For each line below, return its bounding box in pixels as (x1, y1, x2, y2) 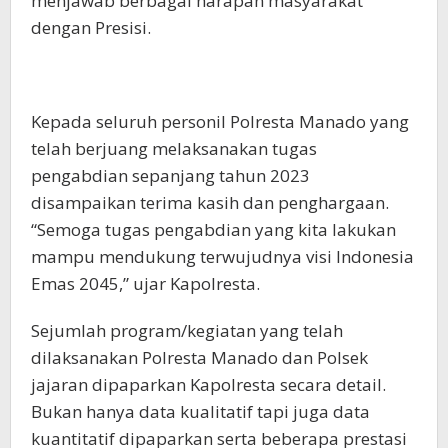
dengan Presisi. (31, 16, 151, 39)
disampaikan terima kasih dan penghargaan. (31, 191, 389, 214)
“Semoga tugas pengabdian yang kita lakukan (31, 218, 396, 241)
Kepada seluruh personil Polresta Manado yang (31, 110, 409, 133)
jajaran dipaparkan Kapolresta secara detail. (31, 373, 386, 396)
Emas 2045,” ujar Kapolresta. (31, 272, 260, 295)
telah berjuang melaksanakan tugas (31, 137, 317, 160)
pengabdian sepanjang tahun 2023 (31, 164, 310, 187)
